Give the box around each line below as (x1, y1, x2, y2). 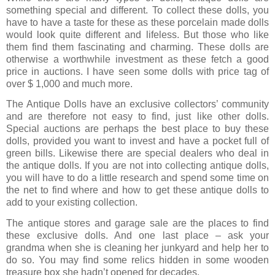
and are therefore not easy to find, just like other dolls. (6, 111, 269, 122)
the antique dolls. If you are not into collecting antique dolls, (6, 160, 269, 171)
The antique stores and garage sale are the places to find (6, 217, 269, 228)
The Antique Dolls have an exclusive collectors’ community (6, 99, 269, 110)
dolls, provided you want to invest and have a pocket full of (6, 136, 269, 147)
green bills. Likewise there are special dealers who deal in (6, 148, 269, 159)
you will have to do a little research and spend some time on (6, 172, 269, 184)
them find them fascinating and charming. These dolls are (6, 42, 269, 53)
